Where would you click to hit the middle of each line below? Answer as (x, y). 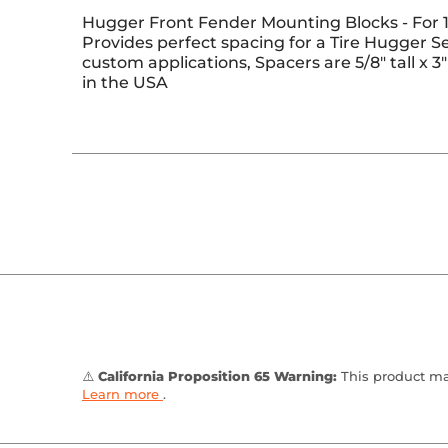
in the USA (125, 82)
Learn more (122, 394)
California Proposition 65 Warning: (217, 376)
